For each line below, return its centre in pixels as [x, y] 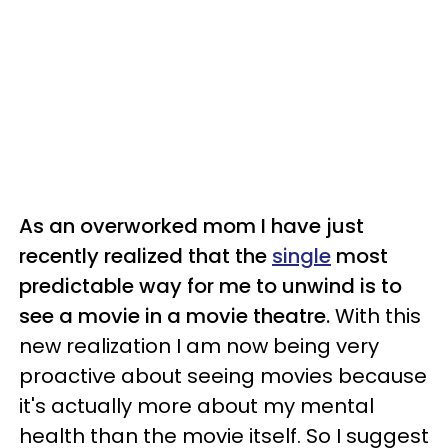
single [301, 256]
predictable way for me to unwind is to [210, 286]
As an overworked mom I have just [191, 226]
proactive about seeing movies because [223, 376]
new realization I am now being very [199, 346]
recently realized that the [145, 256]
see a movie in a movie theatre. [174, 316]
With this [375, 316]
